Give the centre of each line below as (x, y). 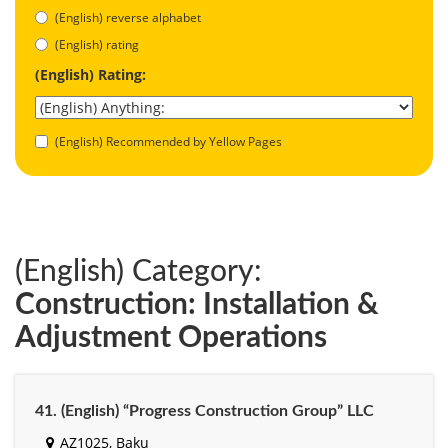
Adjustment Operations (171, 337)
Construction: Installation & (197, 304)
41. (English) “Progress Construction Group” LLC (204, 410)
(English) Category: (138, 271)
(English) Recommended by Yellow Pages (168, 141)
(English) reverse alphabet (128, 17)
